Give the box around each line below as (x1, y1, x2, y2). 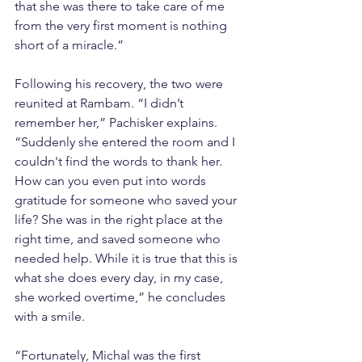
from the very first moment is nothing (15, 18, 230, 34)
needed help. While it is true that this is (15, 250, 241, 267)
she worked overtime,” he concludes (15, 289, 229, 305)
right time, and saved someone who (15, 231, 224, 247)
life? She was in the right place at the (15, 212, 226, 228)
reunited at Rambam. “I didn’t (15, 95, 187, 112)
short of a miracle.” (15, 37, 124, 53)
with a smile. (15, 309, 85, 325)
